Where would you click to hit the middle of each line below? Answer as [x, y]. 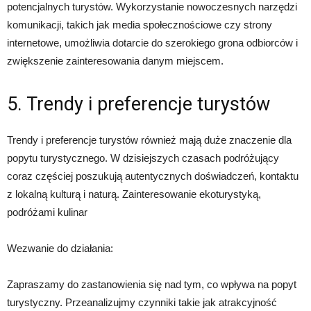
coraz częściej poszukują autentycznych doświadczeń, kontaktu [153, 176]
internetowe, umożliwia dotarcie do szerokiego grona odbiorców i [152, 42]
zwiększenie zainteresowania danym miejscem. [115, 60]
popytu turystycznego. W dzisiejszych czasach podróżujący [143, 158]
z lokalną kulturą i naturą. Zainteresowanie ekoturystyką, [134, 194]
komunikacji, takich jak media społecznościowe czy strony [140, 24]
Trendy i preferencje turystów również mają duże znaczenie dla [149, 140]
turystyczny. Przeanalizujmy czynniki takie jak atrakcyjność [142, 302]
